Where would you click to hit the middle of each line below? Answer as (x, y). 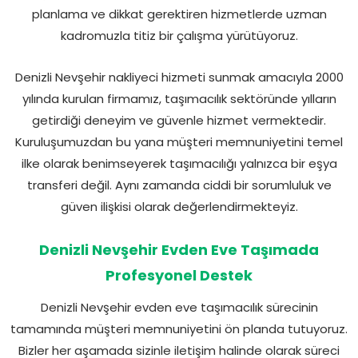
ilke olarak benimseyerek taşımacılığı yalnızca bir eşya (179, 163)
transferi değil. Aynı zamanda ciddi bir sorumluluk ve (179, 185)
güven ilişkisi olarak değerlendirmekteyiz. (179, 206)
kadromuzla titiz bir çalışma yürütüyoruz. (179, 35)
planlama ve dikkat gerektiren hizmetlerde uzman (179, 14)
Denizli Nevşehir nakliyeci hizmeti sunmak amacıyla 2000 (179, 77)
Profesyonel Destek (179, 275)
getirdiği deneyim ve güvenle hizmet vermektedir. (179, 120)
